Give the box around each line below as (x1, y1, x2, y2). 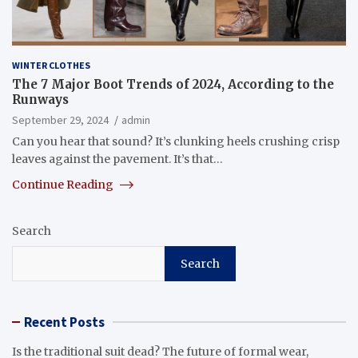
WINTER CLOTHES (12, 58, 90, 71)
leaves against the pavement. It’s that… (12, 151, 223, 166)
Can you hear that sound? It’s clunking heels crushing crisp (12, 133, 340, 149)
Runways (12, 91, 69, 107)
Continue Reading (12, 177, 116, 192)
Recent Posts (24, 312, 105, 331)
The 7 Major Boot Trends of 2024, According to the (12, 76, 334, 92)
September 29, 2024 (12, 112, 109, 127)
